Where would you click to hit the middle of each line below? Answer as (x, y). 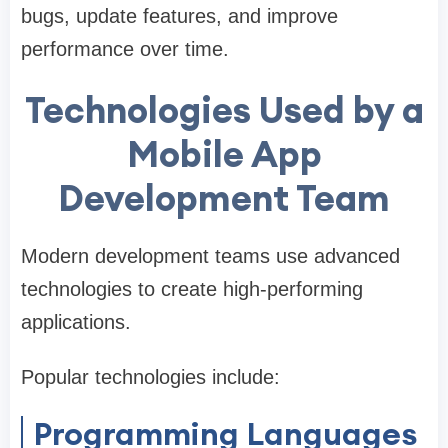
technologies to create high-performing (192, 289)
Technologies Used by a (224, 110)
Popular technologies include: (150, 377)
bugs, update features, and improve (179, 16)
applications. (76, 322)
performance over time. (125, 49)
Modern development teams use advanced (210, 256)
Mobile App (224, 154)
